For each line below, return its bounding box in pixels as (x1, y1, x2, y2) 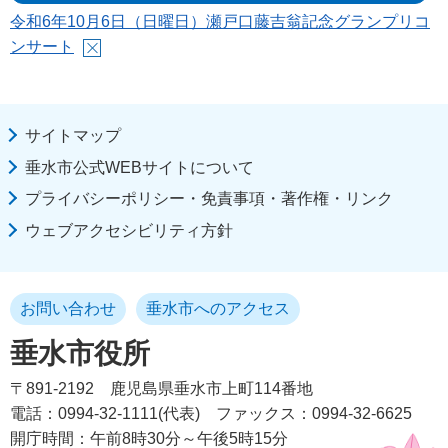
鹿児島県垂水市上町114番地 (110, 380, 313, 398)
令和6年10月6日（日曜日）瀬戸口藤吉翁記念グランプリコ (10, 13, 430, 31)
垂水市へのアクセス (146, 300, 290, 318)
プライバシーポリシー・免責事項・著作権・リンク (25, 190, 393, 208)
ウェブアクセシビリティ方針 (25, 221, 233, 239)
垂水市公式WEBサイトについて (25, 158, 254, 176)
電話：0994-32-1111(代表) (10, 405, 200, 423)
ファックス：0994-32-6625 (216, 405, 412, 423)
